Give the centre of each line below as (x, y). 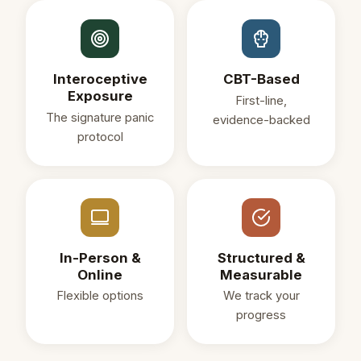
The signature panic (100, 117)
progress (261, 315)
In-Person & (100, 257)
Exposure (100, 96)
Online (100, 274)
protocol (100, 137)
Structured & (261, 257)
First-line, (261, 100)
